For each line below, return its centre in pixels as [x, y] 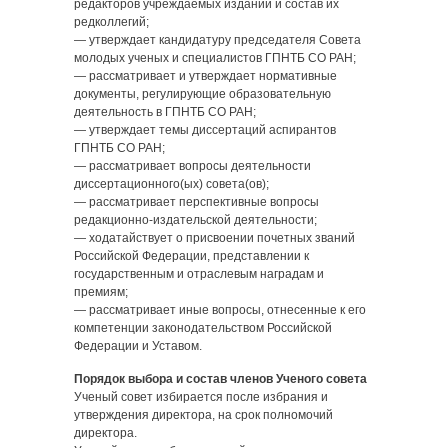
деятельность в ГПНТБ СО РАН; [165, 112]
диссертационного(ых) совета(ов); [171, 184]
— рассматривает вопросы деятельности [192, 166]
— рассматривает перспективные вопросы [196, 202]
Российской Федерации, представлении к [191, 256]
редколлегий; [111, 22]
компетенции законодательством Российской [203, 328]
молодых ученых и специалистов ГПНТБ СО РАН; [215, 58]
